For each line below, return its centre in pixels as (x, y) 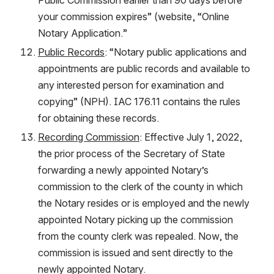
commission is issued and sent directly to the (135, 252)
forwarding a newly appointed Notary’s (123, 170)
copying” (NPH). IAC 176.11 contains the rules (139, 101)
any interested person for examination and (131, 85)
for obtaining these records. (98, 118)
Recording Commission (89, 137)
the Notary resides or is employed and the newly (144, 203)
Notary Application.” (83, 33)
